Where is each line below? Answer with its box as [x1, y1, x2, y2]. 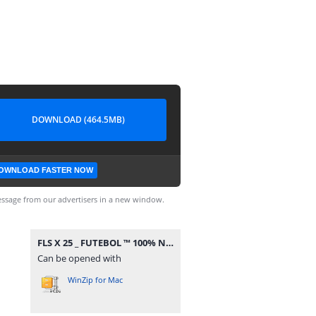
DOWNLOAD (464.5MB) [32, 114, 125, 126]
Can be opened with [37, 252, 121, 265]
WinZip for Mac [68, 274, 123, 285]
